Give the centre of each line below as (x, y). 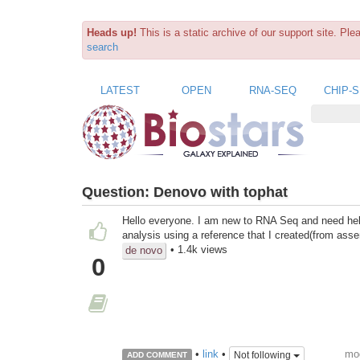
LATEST (120, 90)
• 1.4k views (199, 250)
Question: (118, 192)
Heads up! (112, 33)
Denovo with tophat (221, 192)
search (102, 47)
